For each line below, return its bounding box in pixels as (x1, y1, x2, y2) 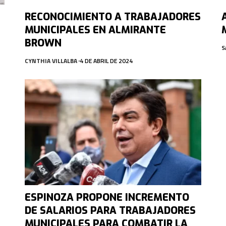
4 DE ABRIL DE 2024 (79, 55, 133, 66)
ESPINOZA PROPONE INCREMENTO (24, 190, 189, 204)
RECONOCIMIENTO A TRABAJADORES (24, 10, 201, 24)
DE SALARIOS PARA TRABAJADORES (24, 203, 196, 217)
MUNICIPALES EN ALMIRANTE (24, 23, 166, 37)
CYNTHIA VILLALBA (24, 55, 77, 66)
